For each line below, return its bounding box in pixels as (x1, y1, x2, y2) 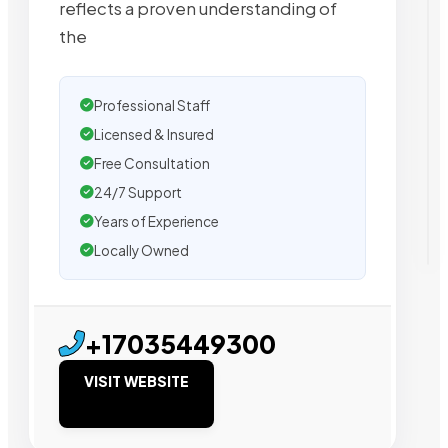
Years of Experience (94, 213, 219, 231)
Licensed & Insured (94, 126, 214, 144)
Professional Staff (94, 97, 210, 115)
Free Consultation (94, 155, 210, 173)
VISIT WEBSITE (84, 372, 189, 391)
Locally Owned (94, 242, 189, 260)
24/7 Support (94, 184, 182, 202)
